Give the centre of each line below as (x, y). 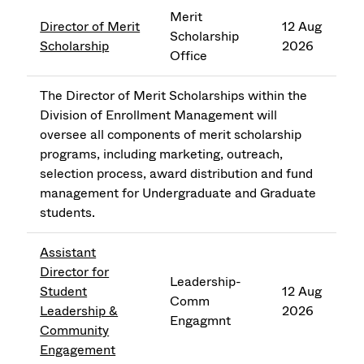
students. (68, 213)
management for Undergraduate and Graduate (178, 193)
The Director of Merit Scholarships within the (174, 96)
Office (189, 56)
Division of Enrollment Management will (159, 115)
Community (75, 331)
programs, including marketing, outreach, (162, 154)
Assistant (68, 253)
